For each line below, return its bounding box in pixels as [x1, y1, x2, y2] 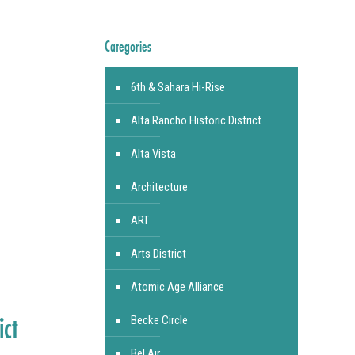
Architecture [130, 180, 188, 194]
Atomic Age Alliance [130, 280, 224, 294]
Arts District [130, 246, 186, 261]
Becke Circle [130, 313, 188, 327]
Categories [104, 37, 151, 55]
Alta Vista [130, 147, 176, 161]
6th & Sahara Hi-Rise [130, 80, 225, 94]
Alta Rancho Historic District [130, 113, 261, 128]
